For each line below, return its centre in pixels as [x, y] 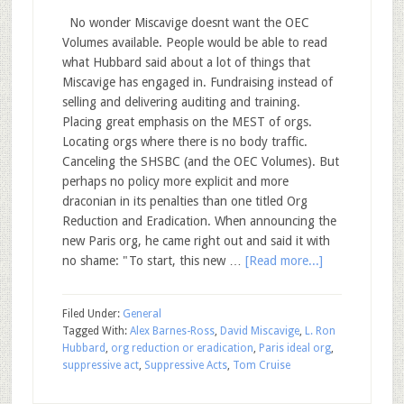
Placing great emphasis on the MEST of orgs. [187, 122]
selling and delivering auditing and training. [181, 102]
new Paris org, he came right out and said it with [196, 241]
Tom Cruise [261, 365]
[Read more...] [284, 261]
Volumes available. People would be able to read [194, 42]
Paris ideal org [294, 348]
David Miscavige [259, 331]
